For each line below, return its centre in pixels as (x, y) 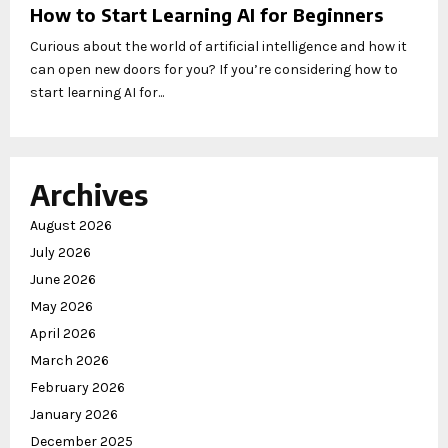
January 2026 (74, 415)
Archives (89, 195)
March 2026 (69, 361)
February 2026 (77, 388)
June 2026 (63, 280)
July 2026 (60, 253)
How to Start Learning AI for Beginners (206, 15)
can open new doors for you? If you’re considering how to (214, 70)
